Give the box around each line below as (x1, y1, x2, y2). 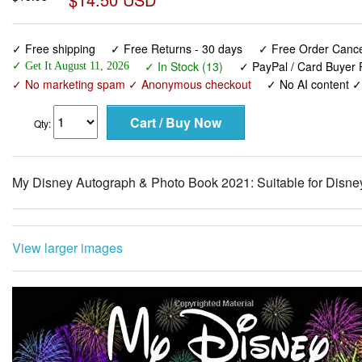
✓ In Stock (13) (145, 57, 224, 74)
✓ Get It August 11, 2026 (12, 59, 129, 72)
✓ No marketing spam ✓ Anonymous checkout (12, 75, 251, 92)
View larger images (12, 238, 123, 257)
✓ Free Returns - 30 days (111, 40, 243, 57)
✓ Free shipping (12, 40, 95, 57)
